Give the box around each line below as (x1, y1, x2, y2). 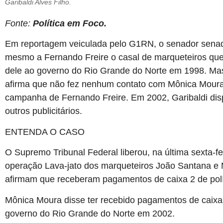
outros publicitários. (5, 106, 82, 116)
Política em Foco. (33, 18, 107, 28)
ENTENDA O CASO (5, 126, 85, 137)
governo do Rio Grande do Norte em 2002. (5, 208, 175, 219)
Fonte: (5, 18, 33, 28)
